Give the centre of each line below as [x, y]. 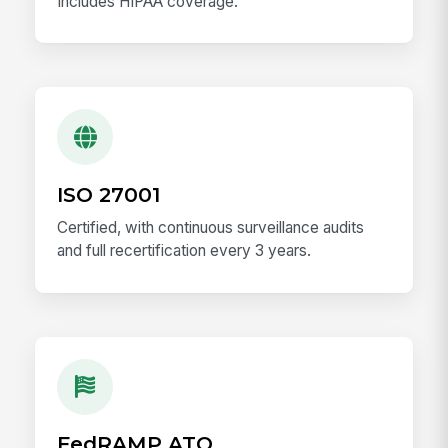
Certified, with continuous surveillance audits [211, 227]
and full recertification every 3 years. [184, 250]
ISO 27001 [109, 194]
